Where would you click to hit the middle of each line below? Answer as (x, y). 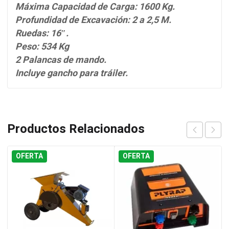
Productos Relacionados (76, 129)
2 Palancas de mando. (61, 60)
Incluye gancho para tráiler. (72, 73)
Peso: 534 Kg (42, 47)
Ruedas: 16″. (42, 33)
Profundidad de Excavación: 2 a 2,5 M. (93, 20)
